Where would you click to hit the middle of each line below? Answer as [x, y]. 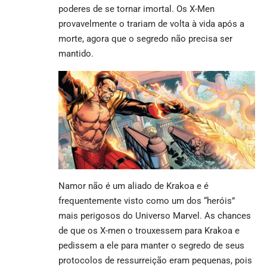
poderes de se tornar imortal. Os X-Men [136, 9]
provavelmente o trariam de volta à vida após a [151, 24]
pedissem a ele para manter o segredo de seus [151, 245]
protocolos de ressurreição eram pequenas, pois [155, 260]
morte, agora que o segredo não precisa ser [145, 38]
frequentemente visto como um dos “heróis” [147, 201]
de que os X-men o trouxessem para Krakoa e [149, 230]
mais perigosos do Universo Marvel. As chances [155, 215]
